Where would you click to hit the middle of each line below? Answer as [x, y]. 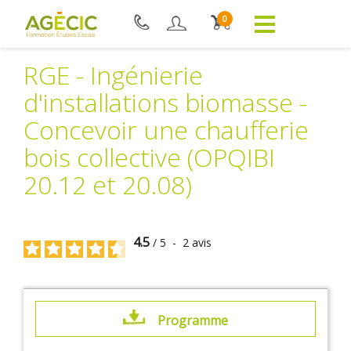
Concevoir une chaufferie [166, 130]
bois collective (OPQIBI [149, 157]
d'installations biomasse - [165, 102]
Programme [193, 320]
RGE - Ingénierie [113, 75]
